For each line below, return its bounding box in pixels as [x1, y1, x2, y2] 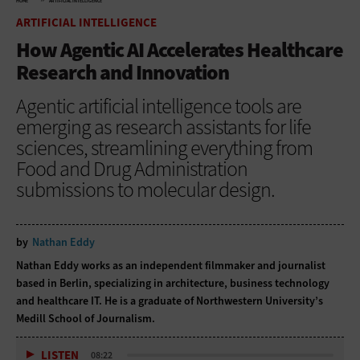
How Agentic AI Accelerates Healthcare [16, 35, 343, 63]
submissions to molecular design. [16, 175, 275, 203]
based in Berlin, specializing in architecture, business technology [16, 275, 329, 291]
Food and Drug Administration [16, 154, 247, 182]
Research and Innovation [16, 58, 229, 86]
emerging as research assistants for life [16, 112, 311, 141]
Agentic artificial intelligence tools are [16, 92, 301, 120]
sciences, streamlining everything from [16, 133, 313, 162]
